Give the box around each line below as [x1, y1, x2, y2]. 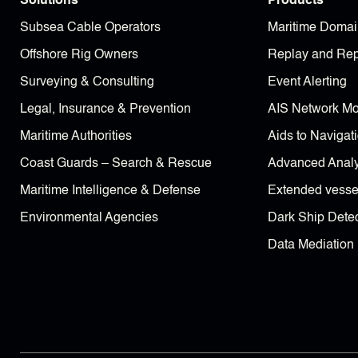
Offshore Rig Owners [20, 49, 138, 62]
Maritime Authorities [20, 130, 132, 144]
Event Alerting [268, 76, 347, 89]
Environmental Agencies [20, 212, 158, 225]
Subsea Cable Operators [20, 22, 161, 35]
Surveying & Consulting [20, 76, 154, 89]
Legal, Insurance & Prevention [20, 103, 191, 117]
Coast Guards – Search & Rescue [20, 157, 212, 171]
